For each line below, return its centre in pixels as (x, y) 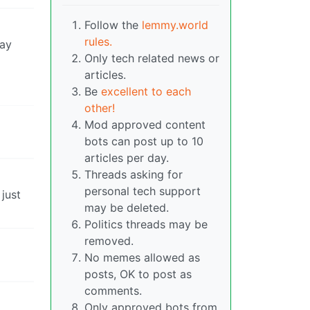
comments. (113, 291)
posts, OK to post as (138, 274)
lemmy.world (175, 25)
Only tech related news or (152, 58)
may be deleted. (127, 208)
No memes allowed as (142, 258)
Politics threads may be (146, 225)
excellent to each (146, 92)
